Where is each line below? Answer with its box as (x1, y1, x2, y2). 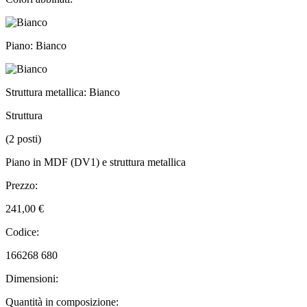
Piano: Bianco (5, 39, 66, 51)
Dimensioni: (5, 272, 58, 284)
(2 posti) (5, 132, 41, 145)
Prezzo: (5, 179, 38, 191)
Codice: (5, 225, 39, 238)
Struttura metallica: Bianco (5, 86, 120, 98)
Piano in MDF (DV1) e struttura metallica (5, 156, 186, 168)
